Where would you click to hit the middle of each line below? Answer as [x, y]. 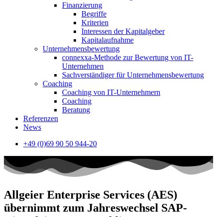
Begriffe [94, 14]
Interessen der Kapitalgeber [123, 31]
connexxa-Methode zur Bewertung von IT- [128, 57]
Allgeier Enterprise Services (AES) [91, 195]
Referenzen [41, 118]
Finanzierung [82, 5]
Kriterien [95, 23]
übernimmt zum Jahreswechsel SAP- [95, 208]
